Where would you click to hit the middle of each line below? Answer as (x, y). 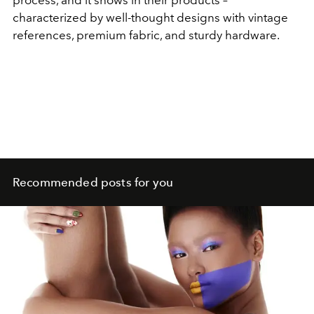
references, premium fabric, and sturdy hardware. (146, 35)
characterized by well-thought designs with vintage (150, 18)
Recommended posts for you (93, 182)
